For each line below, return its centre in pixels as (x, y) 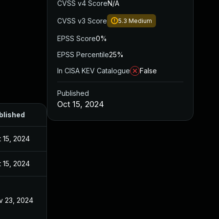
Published (73, 93)
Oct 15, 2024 (81, 104)
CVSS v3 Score (82, 21)
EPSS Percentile (83, 55)
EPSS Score (77, 38)
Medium (140, 21)
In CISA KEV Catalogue (94, 71)
